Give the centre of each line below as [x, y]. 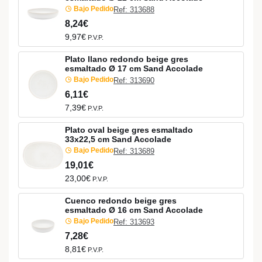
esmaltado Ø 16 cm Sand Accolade [134, 210]
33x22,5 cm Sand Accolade [118, 139]
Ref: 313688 [134, 10]
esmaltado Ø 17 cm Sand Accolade [134, 68]
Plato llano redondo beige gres [127, 59]
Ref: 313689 [134, 151]
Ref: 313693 [134, 222]
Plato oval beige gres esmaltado [129, 130]
